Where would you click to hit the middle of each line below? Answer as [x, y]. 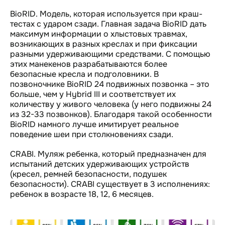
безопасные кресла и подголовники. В [84, 74]
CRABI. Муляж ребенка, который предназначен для [108, 154]
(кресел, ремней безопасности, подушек [88, 174]
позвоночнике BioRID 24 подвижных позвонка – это [110, 84]
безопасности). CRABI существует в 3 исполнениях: [110, 184]
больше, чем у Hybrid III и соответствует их [93, 94]
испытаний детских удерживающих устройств [100, 164]
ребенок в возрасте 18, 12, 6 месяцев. [82, 194]
